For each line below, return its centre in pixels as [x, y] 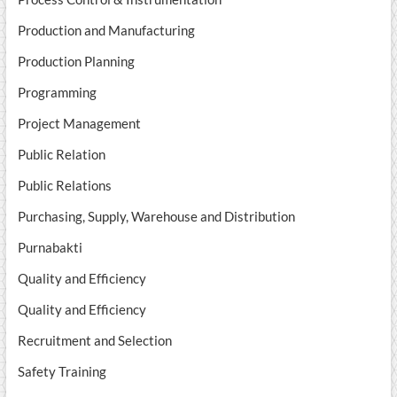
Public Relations [64, 186]
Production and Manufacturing [106, 31]
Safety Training [62, 372]
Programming [57, 93]
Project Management [79, 124]
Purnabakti [50, 248]
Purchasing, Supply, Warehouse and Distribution [156, 217]
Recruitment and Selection [94, 341]
